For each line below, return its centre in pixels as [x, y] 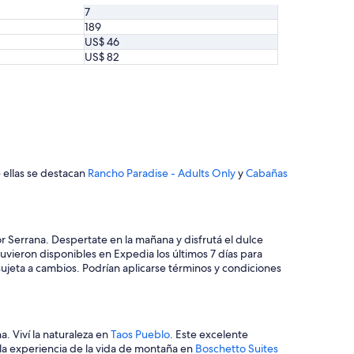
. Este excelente [209, 335]
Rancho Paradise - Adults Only [162, 173]
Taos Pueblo [140, 335]
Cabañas [267, 173]
